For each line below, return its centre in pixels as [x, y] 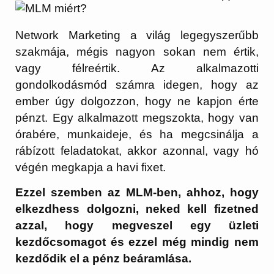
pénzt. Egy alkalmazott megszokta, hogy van [137, 118]
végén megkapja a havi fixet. [91, 168]
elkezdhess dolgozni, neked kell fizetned [137, 209]
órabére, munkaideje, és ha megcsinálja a [137, 135]
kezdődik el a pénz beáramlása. [104, 258]
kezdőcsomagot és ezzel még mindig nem [137, 242]
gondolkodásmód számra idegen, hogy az [137, 85]
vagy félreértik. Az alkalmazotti [137, 68]
